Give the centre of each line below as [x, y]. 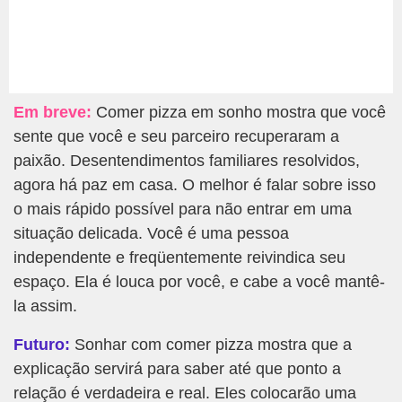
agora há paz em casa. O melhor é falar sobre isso [195, 185]
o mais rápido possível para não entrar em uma [183, 210]
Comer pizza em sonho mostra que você [239, 113]
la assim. [45, 306]
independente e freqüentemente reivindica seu [179, 258]
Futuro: [42, 345]
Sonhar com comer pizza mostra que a [211, 345]
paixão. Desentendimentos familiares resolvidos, [187, 161]
